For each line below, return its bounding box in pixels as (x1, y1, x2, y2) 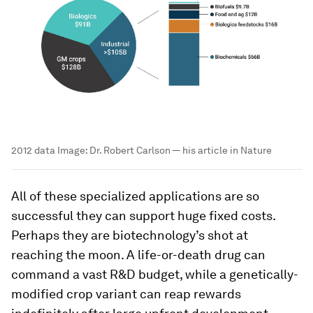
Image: (55, 144, 89, 156)
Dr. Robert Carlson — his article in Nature (89, 144, 272, 156)
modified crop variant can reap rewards (11, 286, 241, 301)
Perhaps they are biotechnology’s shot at (11, 227, 248, 242)
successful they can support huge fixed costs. (11, 208, 275, 223)
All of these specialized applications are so (11, 188, 259, 203)
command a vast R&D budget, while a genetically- (11, 266, 298, 282)
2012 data (11, 144, 55, 156)
